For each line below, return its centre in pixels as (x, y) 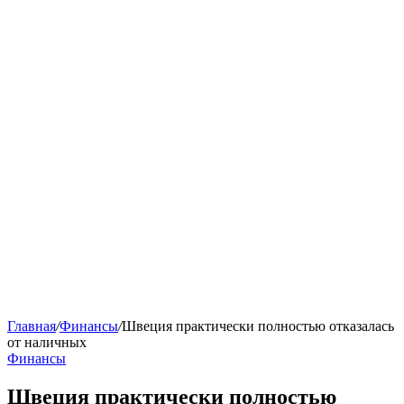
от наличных (47, 343)
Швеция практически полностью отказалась (258, 326)
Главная (32, 326)
